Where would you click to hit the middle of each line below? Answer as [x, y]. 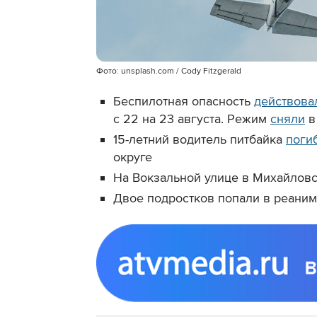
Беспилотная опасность [184, 102]
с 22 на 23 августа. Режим [192, 119]
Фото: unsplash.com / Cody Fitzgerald [169, 71]
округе [133, 157]
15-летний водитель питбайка [200, 140]
